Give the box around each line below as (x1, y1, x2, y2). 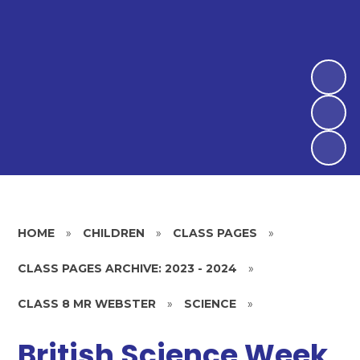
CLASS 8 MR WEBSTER (18, 297, 157, 311)
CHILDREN (83, 226, 145, 240)
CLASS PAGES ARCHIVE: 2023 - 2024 (18, 261, 238, 276)
